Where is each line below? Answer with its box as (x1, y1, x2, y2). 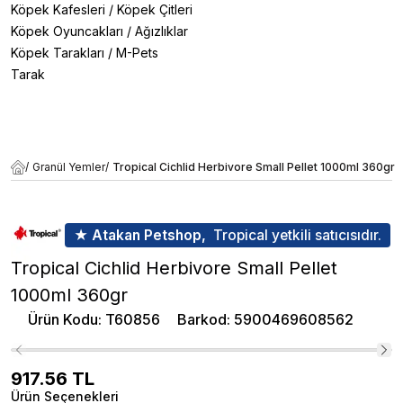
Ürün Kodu (28, 310, 98, 328)
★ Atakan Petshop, (74, 226, 206, 244)
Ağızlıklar (135, 23, 188, 39)
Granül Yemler (32, 160, 105, 174)
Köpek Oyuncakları (11, 23, 123, 39)
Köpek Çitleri (117, 2, 193, 17)
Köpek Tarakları (11, 45, 104, 60)
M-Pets (116, 45, 158, 60)
